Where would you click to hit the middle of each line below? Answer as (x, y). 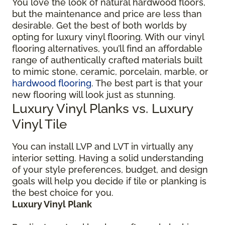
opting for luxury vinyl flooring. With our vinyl (108, 37)
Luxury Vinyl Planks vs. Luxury (102, 108)
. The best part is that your (147, 83)
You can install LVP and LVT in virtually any (103, 146)
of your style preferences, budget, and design (110, 169)
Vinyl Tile (39, 124)
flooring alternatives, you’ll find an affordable (107, 48)
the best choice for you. (63, 192)
